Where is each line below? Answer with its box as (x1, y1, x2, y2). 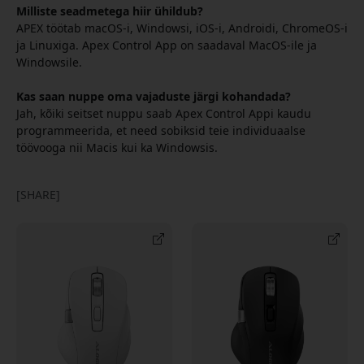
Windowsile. (16, 54, 82, 70)
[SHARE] (16, 186, 60, 202)
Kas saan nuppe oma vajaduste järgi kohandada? (16, 88, 291, 104)
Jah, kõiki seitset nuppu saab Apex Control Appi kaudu (16, 105, 311, 121)
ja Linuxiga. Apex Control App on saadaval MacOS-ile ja (16, 37, 317, 53)
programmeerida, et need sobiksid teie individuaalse (16, 122, 305, 138)
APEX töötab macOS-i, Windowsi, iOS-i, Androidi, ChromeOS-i (16, 19, 348, 36)
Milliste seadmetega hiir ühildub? (16, 2, 203, 19)
